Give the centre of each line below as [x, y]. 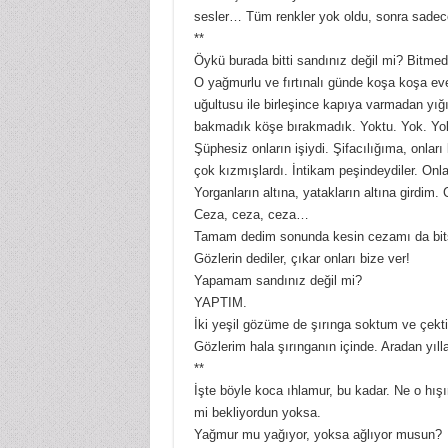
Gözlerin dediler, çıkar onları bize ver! [301, 259]
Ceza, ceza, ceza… [251, 215]
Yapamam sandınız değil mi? [277, 281]
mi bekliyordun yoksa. [257, 413]
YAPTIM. [220, 303]
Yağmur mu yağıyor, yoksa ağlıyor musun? [317, 435]
